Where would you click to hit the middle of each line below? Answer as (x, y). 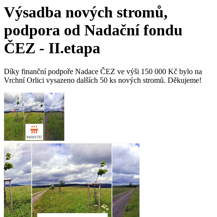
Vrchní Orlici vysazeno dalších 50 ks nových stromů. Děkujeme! (103, 80)
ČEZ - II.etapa (52, 48)
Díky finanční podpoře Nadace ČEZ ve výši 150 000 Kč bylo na (103, 72)
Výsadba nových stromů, (86, 12)
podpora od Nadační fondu (93, 30)
